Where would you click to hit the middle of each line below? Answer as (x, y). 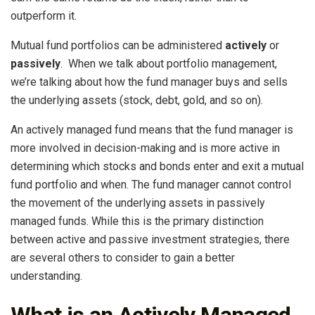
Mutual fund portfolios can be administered (118, 46)
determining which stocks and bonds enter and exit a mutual (157, 167)
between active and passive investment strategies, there (150, 240)
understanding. (46, 276)
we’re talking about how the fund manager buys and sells (149, 82)
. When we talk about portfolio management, (169, 64)
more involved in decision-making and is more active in (145, 148)
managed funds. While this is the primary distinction (137, 221)
